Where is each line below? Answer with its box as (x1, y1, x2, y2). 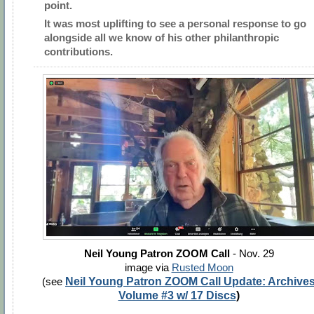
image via (124, 261, 172, 273)
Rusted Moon (171, 261, 233, 273)
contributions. (44, 46, 113, 58)
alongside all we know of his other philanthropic (44, 32, 279, 44)
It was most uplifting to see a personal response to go (44, 18, 306, 30)
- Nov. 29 (229, 247, 274, 259)
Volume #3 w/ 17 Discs (118, 289, 236, 301)
